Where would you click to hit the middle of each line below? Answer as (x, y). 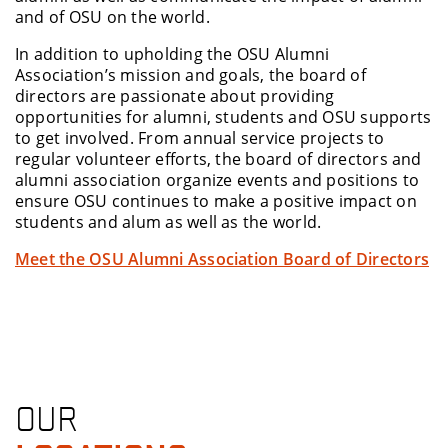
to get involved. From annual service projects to (200, 138)
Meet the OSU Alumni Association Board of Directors (222, 259)
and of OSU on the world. (112, 17)
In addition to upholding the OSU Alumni (172, 54)
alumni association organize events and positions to (217, 180)
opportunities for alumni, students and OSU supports (223, 117)
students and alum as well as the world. (168, 222)
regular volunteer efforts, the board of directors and (218, 159)
